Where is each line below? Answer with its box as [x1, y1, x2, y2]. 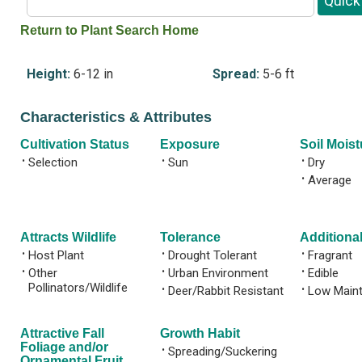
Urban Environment [168, 265, 268, 280]
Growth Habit [160, 326, 240, 340]
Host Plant [28, 247, 84, 263]
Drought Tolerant [168, 247, 257, 263]
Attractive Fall [20, 326, 104, 340]
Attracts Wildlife [20, 229, 116, 244]
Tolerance [160, 229, 221, 244]
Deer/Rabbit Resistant [168, 283, 284, 298]
